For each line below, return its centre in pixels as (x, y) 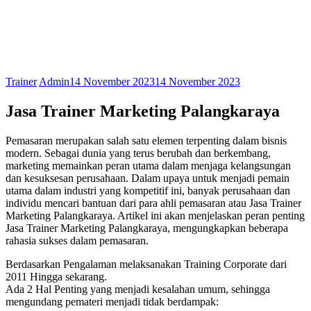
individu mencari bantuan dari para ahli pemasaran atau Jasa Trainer (153, 203)
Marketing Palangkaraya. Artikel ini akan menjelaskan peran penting (155, 215)
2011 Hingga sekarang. (56, 276)
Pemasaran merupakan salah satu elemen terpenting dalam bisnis (146, 140)
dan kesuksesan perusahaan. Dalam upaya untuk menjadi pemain (148, 178)
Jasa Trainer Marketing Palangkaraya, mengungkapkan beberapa (147, 228)
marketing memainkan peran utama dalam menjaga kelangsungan (148, 165)
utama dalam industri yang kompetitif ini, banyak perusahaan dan (148, 190)
